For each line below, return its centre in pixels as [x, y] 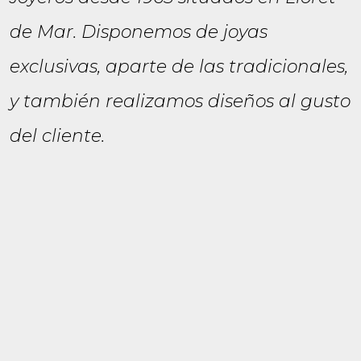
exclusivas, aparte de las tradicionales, [179, 66]
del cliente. [57, 135]
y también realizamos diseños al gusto [180, 101]
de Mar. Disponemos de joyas [139, 31]
